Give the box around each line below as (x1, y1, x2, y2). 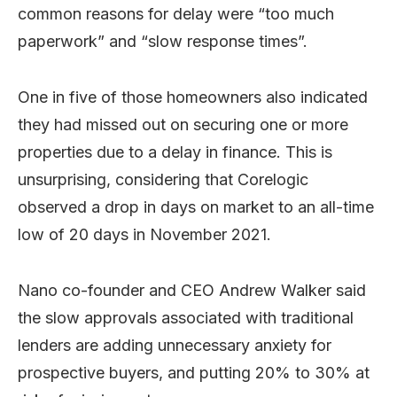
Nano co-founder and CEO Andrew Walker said (18, 280, 366, 300)
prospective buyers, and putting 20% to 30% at (18, 362, 370, 382)
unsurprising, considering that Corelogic (18, 169, 308, 189)
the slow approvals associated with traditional (18, 307, 354, 327)
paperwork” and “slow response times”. (18, 31, 307, 51)
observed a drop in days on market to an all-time (18, 197, 374, 216)
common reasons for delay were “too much (18, 4, 334, 23)
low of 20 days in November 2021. (18, 224, 271, 244)
